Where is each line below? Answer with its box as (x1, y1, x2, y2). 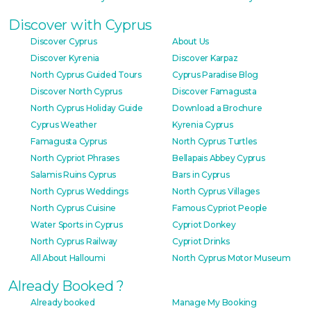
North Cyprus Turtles (172, 135, 258, 146)
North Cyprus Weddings (31, 185, 128, 196)
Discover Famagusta (172, 85, 257, 96)
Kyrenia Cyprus (172, 119, 233, 130)
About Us (172, 35, 210, 47)
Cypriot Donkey (172, 219, 236, 230)
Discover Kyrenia (31, 52, 100, 63)
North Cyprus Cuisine (31, 202, 117, 213)
